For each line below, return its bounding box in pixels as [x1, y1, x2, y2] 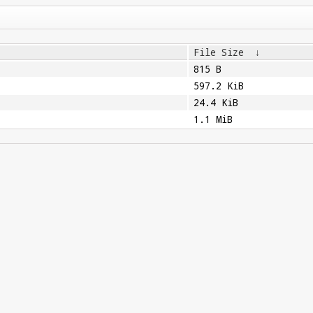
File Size [193, 46, 244, 59]
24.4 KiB [193, 96, 238, 109]
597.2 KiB [193, 80, 244, 92]
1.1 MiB [193, 113, 233, 126]
